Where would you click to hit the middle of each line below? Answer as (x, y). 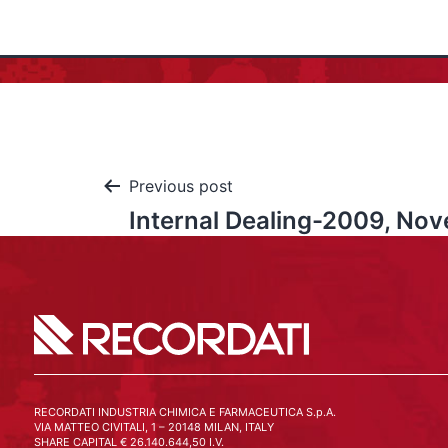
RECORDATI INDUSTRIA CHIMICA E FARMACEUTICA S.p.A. (184, 412)
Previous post (181, 186)
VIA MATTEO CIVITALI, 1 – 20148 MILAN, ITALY (153, 427)
